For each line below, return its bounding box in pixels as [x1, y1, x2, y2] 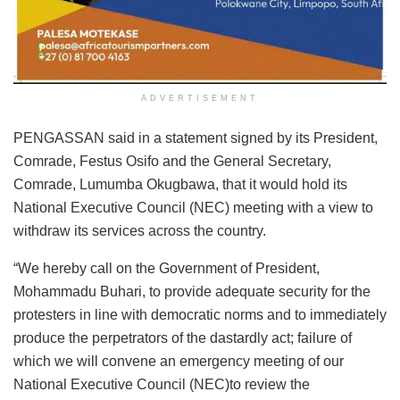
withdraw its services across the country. [13, 223, 266, 239]
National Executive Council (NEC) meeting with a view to [13, 200, 373, 216]
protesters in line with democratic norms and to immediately [13, 307, 387, 323]
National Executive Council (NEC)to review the [13, 377, 310, 393]
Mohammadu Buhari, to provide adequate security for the [13, 284, 371, 300]
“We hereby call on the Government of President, [13, 261, 320, 277]
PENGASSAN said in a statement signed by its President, [13, 130, 378, 146]
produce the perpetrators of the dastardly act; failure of [13, 330, 352, 346]
